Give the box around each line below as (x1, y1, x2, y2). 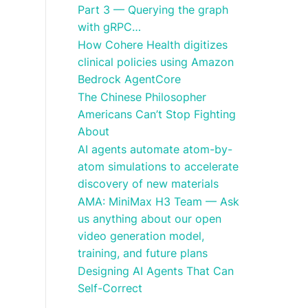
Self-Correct (78, 281, 143, 295)
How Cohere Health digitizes (78, 38, 228, 52)
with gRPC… (78, 20, 142, 34)
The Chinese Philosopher (78, 90, 207, 104)
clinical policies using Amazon (78, 55, 234, 69)
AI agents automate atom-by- (78, 142, 233, 156)
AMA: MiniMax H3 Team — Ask (78, 195, 240, 208)
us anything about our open (78, 212, 222, 225)
